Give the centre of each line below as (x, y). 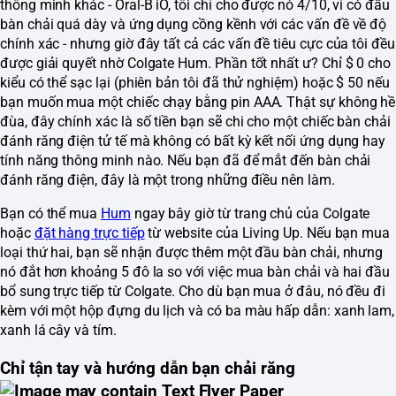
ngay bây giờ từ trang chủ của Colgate (250, 214)
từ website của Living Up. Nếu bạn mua (267, 233)
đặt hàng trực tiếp (89, 233)
